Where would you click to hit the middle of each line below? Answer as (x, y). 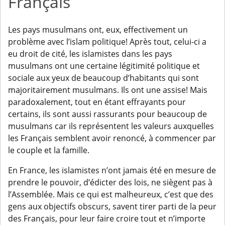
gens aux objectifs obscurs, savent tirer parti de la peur (112, 207)
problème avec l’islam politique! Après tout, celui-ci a (107, 42)
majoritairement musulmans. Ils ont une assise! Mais (108, 90)
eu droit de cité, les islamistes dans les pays (90, 54)
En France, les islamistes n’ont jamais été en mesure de (112, 171)
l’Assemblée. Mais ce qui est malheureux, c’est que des (111, 195)
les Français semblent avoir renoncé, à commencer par (112, 138)
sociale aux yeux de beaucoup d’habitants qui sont (103, 78)
